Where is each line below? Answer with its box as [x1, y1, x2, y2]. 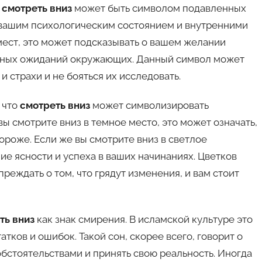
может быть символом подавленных [72, 2, 246, 14]
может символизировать [90, 99, 209, 112]
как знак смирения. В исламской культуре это [35, 213, 253, 226]
